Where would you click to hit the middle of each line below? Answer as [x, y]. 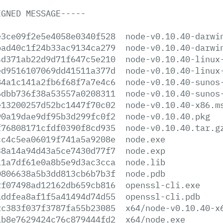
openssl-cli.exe [163, 185]
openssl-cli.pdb [163, 196]
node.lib [145, 162]
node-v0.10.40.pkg [168, 116]
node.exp [145, 150]
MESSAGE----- [56, 13]
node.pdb [145, 173]
